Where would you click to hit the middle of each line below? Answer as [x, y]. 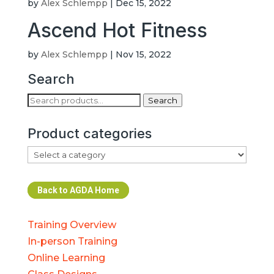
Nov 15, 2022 [143, 54]
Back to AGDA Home [78, 190]
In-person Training [72, 241]
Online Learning [66, 258]
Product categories [89, 133]
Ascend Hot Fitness [117, 30]
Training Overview [72, 225]
